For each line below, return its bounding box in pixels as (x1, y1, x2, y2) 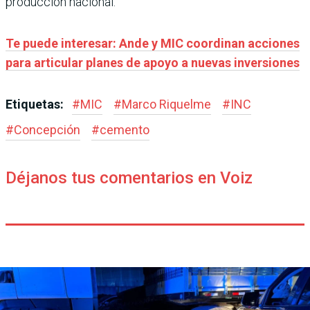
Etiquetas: (6, 96, 66, 111)
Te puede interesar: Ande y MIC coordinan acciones (6, 35, 300, 51)
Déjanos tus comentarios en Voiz (6, 167, 253, 188)
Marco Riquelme (122, 96, 211, 111)
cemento (100, 122, 149, 137)
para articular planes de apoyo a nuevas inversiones (6, 55, 300, 70)
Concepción (14, 122, 80, 137)
